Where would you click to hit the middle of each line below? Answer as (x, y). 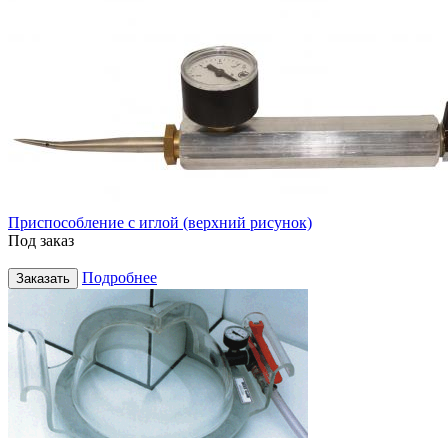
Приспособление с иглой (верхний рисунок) (160, 222)
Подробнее (119, 277)
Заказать (43, 278)
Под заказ (41, 240)
